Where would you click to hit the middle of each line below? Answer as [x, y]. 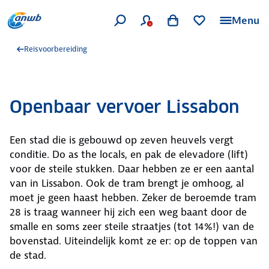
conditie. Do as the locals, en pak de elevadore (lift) [129, 154]
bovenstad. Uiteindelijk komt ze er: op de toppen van [134, 241]
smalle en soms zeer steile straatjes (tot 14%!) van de [132, 226]
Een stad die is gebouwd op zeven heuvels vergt [122, 140]
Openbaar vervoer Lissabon [125, 107]
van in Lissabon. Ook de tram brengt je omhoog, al [127, 183]
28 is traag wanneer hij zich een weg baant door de [128, 212]
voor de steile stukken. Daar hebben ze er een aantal [132, 169]
